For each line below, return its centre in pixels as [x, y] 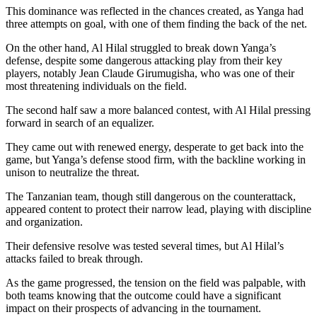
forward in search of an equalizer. [80, 123]
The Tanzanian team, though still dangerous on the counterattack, [151, 197]
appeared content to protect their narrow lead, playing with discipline [158, 209]
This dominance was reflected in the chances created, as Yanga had [155, 11]
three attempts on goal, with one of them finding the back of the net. [156, 24]
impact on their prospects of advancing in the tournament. [133, 309]
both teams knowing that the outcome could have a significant [143, 296]
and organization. [44, 222]
